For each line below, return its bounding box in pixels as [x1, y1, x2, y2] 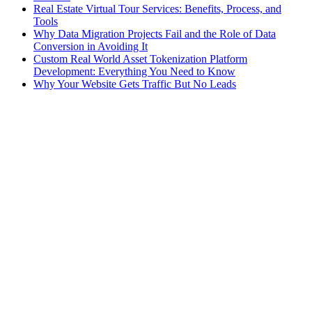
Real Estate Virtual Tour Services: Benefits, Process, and [33, 2, 281, 15]
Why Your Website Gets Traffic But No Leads [33, 77, 236, 90]
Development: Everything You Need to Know [33, 65, 235, 77]
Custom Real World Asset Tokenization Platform [33, 52, 247, 65]
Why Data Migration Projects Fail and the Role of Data [33, 27, 276, 40]
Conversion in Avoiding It [33, 40, 148, 52]
